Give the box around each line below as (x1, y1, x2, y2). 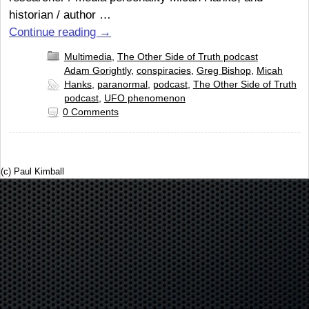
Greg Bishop (196, 64, 251, 76)
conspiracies (136, 64, 191, 76)
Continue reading (9, 24, 99, 39)
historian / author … (9, 7, 111, 21)
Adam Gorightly (63, 64, 131, 76)
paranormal (97, 78, 148, 90)
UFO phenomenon (103, 92, 186, 103)
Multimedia (63, 50, 112, 62)
